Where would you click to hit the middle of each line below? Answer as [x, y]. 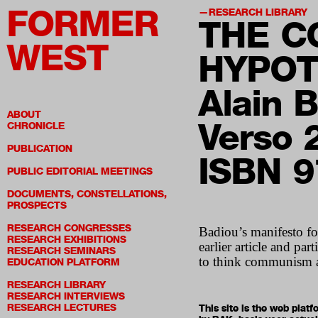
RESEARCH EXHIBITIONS [67, 240]
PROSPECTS [37, 205]
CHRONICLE [36, 126]
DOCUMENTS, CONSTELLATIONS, [87, 194]
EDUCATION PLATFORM [64, 262]
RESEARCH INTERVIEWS [66, 296]
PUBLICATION [40, 149]
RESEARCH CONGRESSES [69, 228]
